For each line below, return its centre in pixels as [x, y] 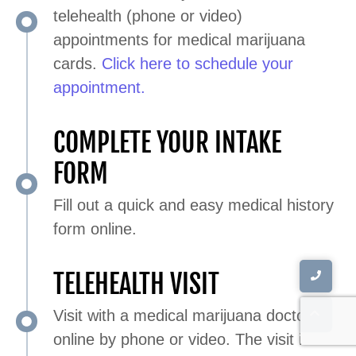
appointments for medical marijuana [179, 39]
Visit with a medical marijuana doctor [182, 315]
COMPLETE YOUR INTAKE [167, 142]
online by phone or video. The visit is [182, 339]
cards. [77, 63]
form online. [95, 228]
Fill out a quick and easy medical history [193, 205]
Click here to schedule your [197, 63]
